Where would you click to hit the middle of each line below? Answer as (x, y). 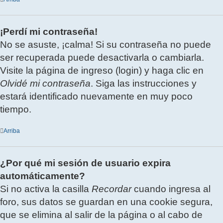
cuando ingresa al (171, 189)
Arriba (12, 131)
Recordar (111, 189)
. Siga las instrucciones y (144, 83)
